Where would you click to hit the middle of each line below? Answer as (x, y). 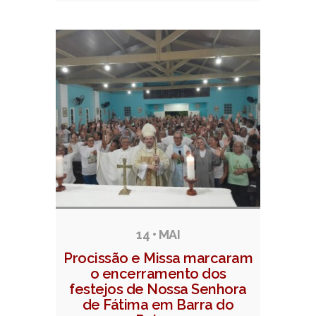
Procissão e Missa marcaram (158, 259)
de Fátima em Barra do (158, 305)
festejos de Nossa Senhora (158, 290)
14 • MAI (158, 235)
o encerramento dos (158, 274)
